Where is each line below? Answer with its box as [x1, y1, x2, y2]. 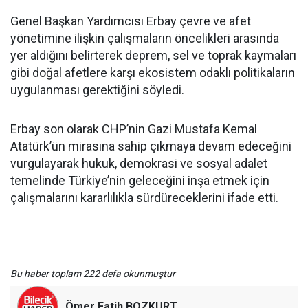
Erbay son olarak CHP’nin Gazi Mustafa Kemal [10, 122, 257, 137]
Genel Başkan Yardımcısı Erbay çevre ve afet [10, 14, 251, 29]
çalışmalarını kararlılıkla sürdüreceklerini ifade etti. [10, 190, 278, 206]
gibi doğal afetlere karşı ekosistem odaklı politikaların [10, 65, 295, 80]
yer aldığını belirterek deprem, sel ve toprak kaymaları [10, 48, 296, 63]
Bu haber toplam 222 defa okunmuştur [10, 268, 175, 280]
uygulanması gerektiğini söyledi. [10, 82, 184, 98]
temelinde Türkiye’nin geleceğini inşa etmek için [10, 173, 269, 188]
